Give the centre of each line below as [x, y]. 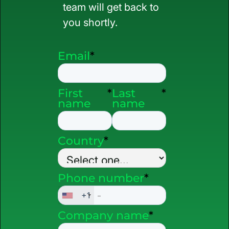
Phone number [101, 178]
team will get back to [111, 7]
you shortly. [90, 22]
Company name [103, 215]
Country [81, 141]
